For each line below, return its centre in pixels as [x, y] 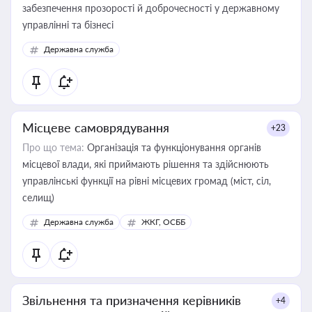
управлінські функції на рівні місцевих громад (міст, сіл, [147, 181]
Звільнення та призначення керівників [132, 300]
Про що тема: [53, 147]
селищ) [38, 197]
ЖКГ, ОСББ [163, 222]
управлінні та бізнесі [68, 25]
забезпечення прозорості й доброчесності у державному [151, 8]
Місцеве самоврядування [96, 127]
